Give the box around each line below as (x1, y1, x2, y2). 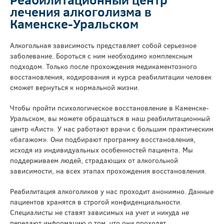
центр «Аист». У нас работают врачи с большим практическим (10, 124, 213, 133)
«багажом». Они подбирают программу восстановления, (10, 134, 195, 144)
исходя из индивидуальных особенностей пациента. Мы (10, 145, 193, 154)
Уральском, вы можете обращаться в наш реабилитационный (10, 113, 210, 123)
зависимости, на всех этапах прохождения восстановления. (10, 166, 206, 175)
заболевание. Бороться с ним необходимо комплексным (10, 51, 192, 60)
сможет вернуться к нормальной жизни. (10, 82, 139, 92)
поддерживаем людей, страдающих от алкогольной (10, 155, 178, 165)
